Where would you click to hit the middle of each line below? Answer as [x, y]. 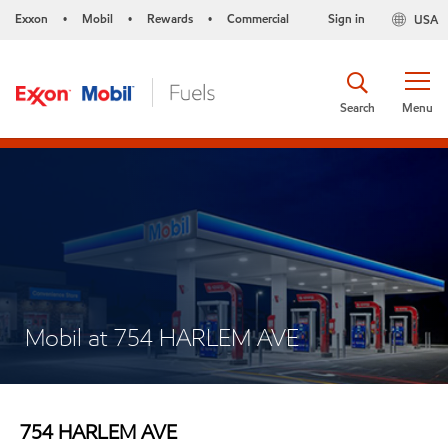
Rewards [170, 18]
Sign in [346, 18]
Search [357, 107]
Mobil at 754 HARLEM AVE [162, 337]
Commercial [258, 18]
